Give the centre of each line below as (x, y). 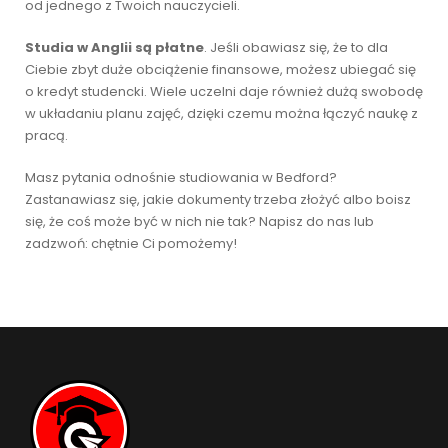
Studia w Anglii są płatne (114, 47)
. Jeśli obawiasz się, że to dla (296, 47)
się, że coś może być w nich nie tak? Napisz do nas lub (199, 221)
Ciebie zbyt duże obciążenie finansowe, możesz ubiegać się (220, 69)
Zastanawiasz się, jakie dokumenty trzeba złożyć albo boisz (218, 199)
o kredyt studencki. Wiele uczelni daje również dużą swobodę (224, 91)
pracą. (46, 135)
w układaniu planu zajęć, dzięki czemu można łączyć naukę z (221, 113)
